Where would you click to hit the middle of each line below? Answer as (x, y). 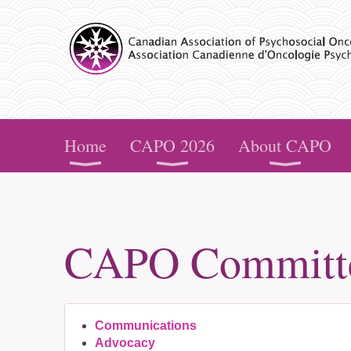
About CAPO (285, 145)
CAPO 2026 (172, 145)
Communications (146, 326)
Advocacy (125, 343)
